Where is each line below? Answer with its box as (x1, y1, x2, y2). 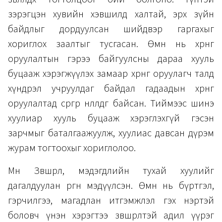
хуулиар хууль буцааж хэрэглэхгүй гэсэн (8, 111, 214, 125)
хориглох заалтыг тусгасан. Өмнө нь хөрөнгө (8, 37, 214, 51)
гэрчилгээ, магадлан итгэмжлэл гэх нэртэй (8, 193, 214, 208)
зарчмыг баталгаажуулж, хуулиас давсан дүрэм (8, 126, 214, 140)
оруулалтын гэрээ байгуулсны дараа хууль (8, 52, 214, 66)
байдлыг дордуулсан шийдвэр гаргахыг (8, 22, 214, 36)
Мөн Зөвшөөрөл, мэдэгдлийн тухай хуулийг (8, 164, 214, 178)
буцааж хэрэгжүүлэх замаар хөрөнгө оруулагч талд (8, 66, 214, 81)
